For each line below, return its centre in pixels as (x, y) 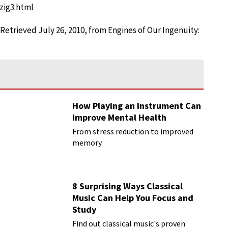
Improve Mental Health (120, 117)
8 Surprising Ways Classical (128, 186)
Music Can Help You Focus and (133, 198)
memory (87, 142)
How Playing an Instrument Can (137, 106)
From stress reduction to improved (133, 131)
